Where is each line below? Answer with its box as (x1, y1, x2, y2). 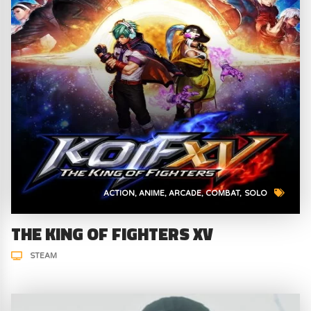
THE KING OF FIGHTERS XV (11, 220, 214, 247)
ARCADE (169, 189, 202, 199)
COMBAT (205, 189, 240, 199)
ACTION (103, 189, 135, 199)
